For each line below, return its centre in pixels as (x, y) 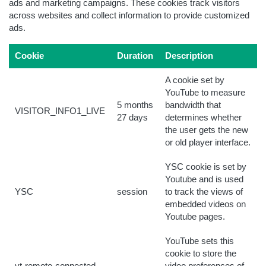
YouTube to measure (205, 93)
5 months (135, 105)
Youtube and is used (204, 179)
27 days (132, 118)
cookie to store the (201, 254)
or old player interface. (208, 142)
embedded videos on (205, 204)
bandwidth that (193, 105)
